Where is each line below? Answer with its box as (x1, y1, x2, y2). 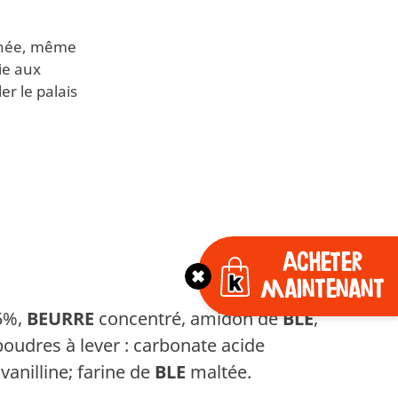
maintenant (260, 273, 385, 306)
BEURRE (26, 306, 94, 331)
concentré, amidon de (93, 306, 283, 331)
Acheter (282, 246, 363, 279)
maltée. (186, 360, 251, 385)
